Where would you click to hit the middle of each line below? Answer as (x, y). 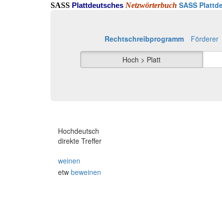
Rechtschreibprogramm (144, 39)
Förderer (205, 39)
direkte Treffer (80, 141)
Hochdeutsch (79, 131)
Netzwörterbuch (151, 5)
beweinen (86, 172)
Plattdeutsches (98, 5)
